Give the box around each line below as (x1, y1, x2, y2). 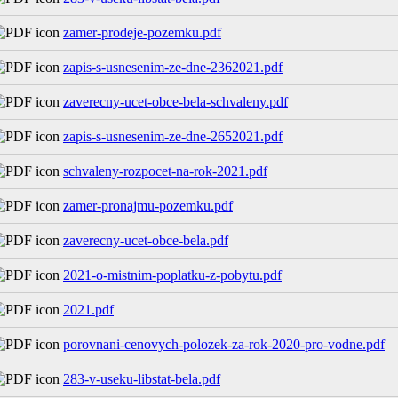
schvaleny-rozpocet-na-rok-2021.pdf (63, 163, 267, 179)
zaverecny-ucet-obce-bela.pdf (63, 233, 228, 249)
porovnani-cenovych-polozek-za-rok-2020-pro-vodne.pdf (63, 337, 385, 353)
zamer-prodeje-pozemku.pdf (63, 25, 221, 41)
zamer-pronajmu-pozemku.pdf (63, 198, 233, 214)
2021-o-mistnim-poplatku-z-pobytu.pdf (63, 267, 282, 283)
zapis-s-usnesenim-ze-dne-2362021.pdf (63, 60, 283, 76)
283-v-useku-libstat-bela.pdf (63, 371, 220, 387)
